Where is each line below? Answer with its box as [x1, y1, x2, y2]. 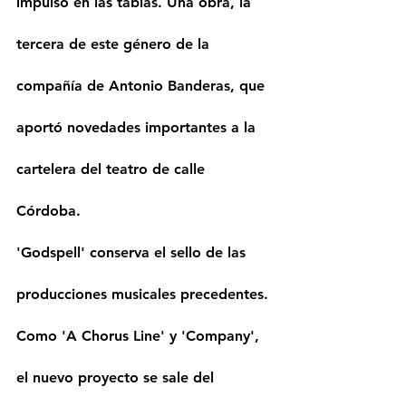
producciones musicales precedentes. [16, 285, 273, 304]
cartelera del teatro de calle [16, 160, 209, 179]
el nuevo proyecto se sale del [16, 369, 218, 387]
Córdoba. [16, 202, 85, 220]
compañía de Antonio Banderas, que [16, 77, 269, 95]
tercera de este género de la [16, 35, 214, 53]
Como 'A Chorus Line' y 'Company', [16, 327, 264, 345]
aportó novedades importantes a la [16, 119, 260, 137]
